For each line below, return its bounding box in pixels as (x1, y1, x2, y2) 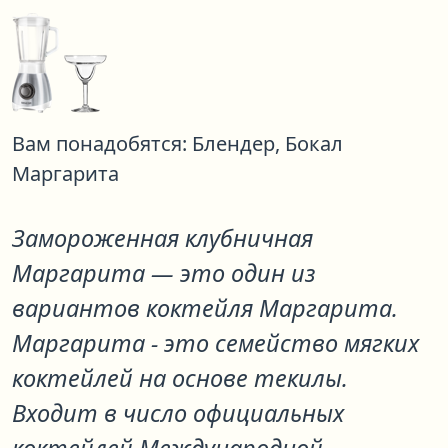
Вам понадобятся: (12, 130, 187, 157)
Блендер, (192, 130, 280, 157)
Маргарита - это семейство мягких (12, 327, 419, 359)
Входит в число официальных (12, 397, 344, 429)
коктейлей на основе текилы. (12, 362, 348, 394)
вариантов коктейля (12, 292, 259, 324)
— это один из (151, 257, 315, 289)
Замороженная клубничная (12, 222, 313, 254)
